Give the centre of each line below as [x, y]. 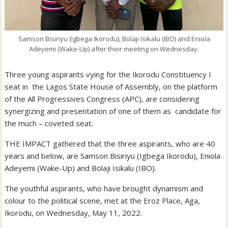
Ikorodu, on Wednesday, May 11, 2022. [74, 213]
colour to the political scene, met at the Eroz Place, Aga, [103, 201]
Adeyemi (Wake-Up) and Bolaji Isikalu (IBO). [81, 168]
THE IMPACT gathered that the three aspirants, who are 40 [110, 144]
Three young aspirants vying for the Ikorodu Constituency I [108, 75]
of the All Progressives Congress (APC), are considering [102, 99]
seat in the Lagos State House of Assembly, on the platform [111, 87]
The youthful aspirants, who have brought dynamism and [104, 189]
